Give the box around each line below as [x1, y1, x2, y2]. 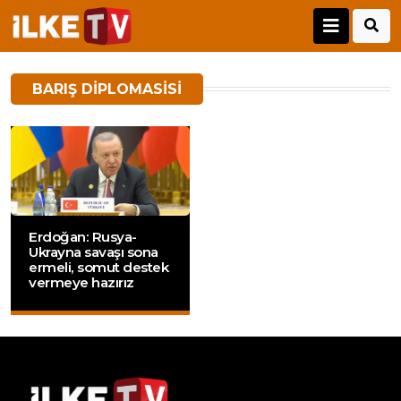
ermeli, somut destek [29, 259, 168, 277]
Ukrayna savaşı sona [29, 243, 158, 261]
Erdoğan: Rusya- [29, 228, 137, 246]
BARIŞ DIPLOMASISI [32, 81, 182, 98]
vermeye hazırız [29, 274, 134, 292]
